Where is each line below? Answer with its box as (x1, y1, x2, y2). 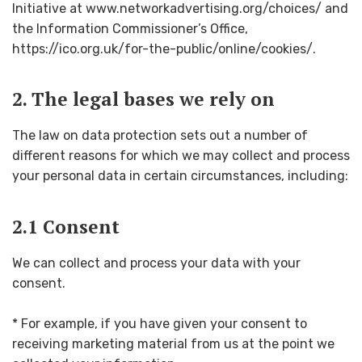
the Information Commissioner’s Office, (12, 21, 248, 37)
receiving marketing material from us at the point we (12, 336, 335, 352)
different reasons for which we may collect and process (12, 148, 350, 164)
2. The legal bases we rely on (12, 86, 275, 112)
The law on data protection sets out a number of (12, 128, 308, 144)
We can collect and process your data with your (12, 255, 301, 271)
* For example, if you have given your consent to (12, 316, 307, 332)
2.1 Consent (12, 213, 120, 239)
